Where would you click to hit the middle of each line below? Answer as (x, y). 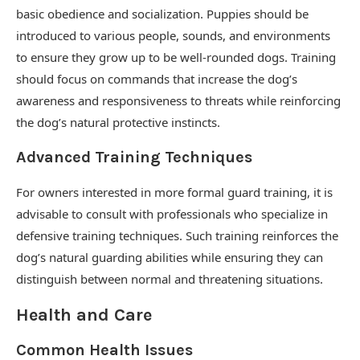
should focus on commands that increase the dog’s (157, 79)
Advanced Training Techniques (134, 157)
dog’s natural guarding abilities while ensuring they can (170, 257)
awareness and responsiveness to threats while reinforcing (178, 100)
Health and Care (84, 315)
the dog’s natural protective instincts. (118, 122)
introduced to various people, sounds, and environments (173, 35)
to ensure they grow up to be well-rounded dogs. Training (176, 57)
